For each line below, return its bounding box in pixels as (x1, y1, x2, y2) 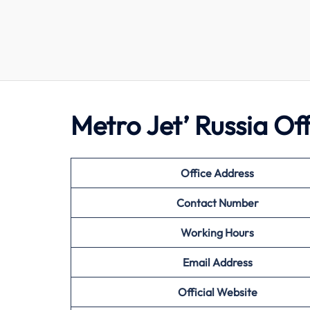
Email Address (182, 255, 253, 269)
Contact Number (176, 196, 259, 210)
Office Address (181, 166, 254, 180)
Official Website (177, 285, 257, 299)
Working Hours (181, 226, 254, 239)
